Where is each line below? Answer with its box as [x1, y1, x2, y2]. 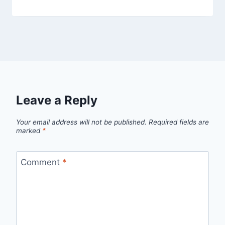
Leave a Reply [16, 92, 97, 107]
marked [16, 126, 42, 135]
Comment [20, 157, 62, 168]
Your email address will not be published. [16, 118, 147, 126]
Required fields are [149, 118, 209, 126]
